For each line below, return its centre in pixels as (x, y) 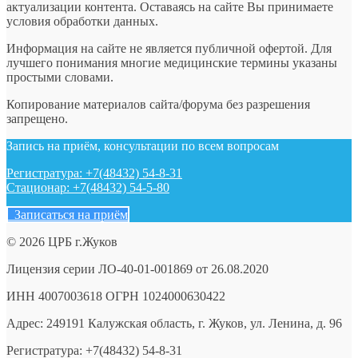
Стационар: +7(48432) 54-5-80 (88, 188)
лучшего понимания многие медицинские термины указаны (172, 63)
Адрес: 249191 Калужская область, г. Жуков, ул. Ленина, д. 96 (174, 324)
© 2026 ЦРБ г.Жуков (62, 242)
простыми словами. (60, 78)
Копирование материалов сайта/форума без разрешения (158, 105)
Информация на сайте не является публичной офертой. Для (169, 49)
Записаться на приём (68, 215)
